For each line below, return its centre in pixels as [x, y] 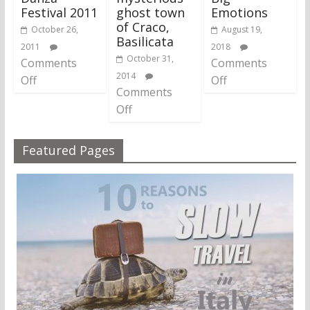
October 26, [54, 29]
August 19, [242, 29]
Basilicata [145, 41]
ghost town [150, 12]
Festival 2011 [59, 12]
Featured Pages [68, 150]
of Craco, [143, 27]
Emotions [240, 12]
